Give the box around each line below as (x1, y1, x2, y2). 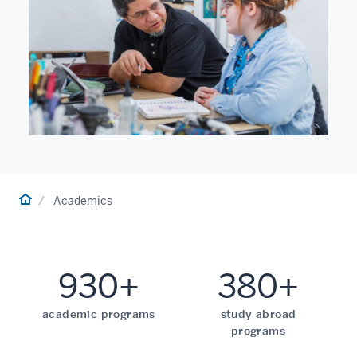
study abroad (220, 306, 296, 321)
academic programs (42, 306, 155, 321)
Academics (53, 193, 112, 208)
